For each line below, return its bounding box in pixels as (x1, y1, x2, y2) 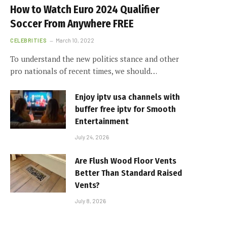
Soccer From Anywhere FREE (10, 17, 134, 31)
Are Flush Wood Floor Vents (75, 156, 176, 167)
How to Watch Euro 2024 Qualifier (10, 3, 160, 17)
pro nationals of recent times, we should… (10, 66, 157, 77)
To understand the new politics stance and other (10, 54, 179, 64)
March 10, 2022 (56, 37, 95, 44)
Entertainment (75, 116, 129, 127)
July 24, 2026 (75, 134, 109, 141)
